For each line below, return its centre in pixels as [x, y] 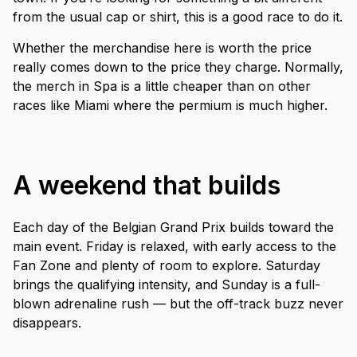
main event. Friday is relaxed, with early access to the [175, 246]
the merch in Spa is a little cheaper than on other [162, 86]
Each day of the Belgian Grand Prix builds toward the [173, 227]
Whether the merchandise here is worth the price [162, 47]
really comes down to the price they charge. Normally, [178, 67]
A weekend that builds [147, 185]
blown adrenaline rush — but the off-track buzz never [178, 303]
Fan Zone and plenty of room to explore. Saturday [167, 265]
